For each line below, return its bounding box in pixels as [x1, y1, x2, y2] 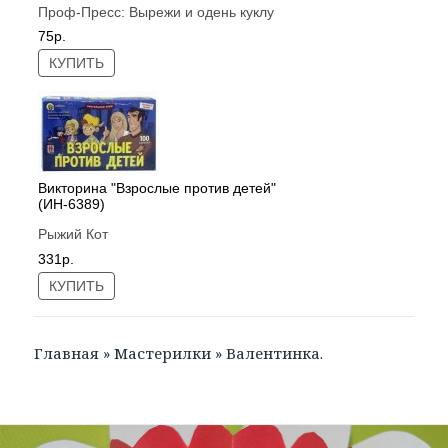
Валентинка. [226, 343, 324, 364]
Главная [34, 343, 100, 364]
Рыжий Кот [38, 226, 109, 243]
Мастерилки [114, 343, 212, 364]
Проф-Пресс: [38, 3, 130, 20]
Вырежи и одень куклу [129, 3, 275, 20]
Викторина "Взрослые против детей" [38, 179, 277, 196]
